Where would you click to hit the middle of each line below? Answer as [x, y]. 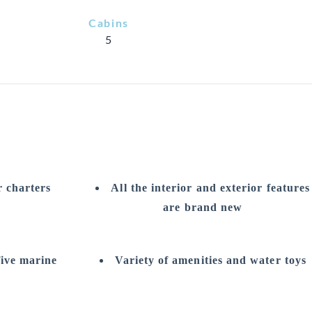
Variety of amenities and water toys [210, 260]
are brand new [203, 207]
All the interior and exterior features [211, 188]
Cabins [109, 24]
